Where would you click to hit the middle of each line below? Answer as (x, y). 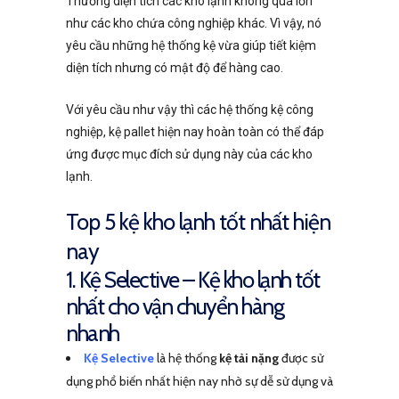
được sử (301, 358)
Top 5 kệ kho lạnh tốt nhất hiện (198, 221)
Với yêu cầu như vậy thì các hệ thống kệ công (190, 109)
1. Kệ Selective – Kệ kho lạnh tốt (193, 279)
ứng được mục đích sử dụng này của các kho (189, 154)
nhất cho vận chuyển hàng (175, 306)
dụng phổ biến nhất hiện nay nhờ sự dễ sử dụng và (199, 381)
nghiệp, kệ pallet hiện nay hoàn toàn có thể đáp (195, 131)
